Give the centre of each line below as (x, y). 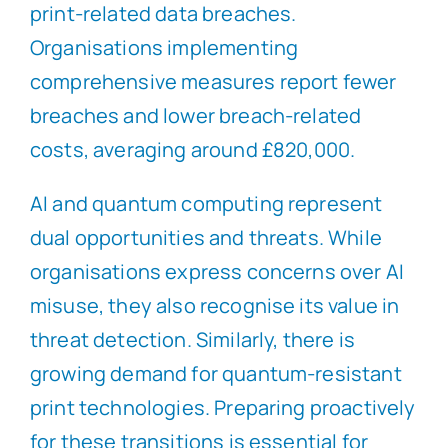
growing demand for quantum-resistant (215, 373)
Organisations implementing (164, 47)
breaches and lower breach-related (195, 115)
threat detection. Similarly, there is (192, 339)
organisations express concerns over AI (217, 271)
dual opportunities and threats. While (205, 237)
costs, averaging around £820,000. (192, 149)
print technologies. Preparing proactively (222, 407)
